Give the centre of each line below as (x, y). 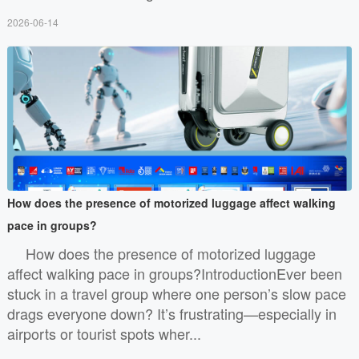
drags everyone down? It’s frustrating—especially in (171, 313)
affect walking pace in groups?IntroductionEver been (174, 273)
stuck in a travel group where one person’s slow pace (176, 293)
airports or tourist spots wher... (104, 333)
